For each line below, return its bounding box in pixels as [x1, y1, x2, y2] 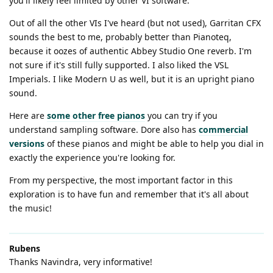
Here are [9, 109, 47, 121]
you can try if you [145, 109, 218, 121]
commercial [199, 123, 248, 135]
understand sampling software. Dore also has [9, 123, 199, 135]
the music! [9, 202, 52, 214]
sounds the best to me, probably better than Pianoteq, [9, 30, 232, 43]
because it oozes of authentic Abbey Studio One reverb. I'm [9, 44, 252, 57]
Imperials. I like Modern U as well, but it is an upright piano [9, 73, 254, 85]
